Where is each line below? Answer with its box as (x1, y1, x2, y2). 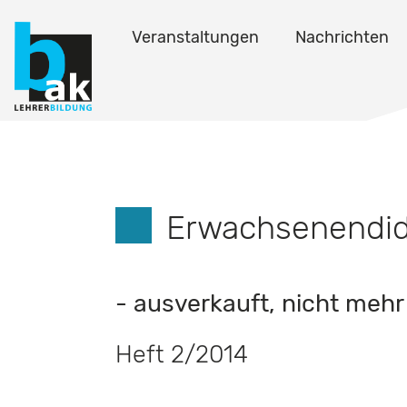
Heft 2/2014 (115, 340, 248, 369)
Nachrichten (295, 27, 389, 47)
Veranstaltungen (132, 27, 259, 47)
